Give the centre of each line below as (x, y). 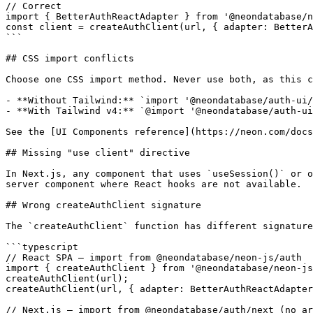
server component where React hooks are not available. (154, 184)
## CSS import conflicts (70, 58)
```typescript (42, 247)
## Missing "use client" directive (98, 153)
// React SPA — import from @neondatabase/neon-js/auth (154, 257)
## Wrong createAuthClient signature (103, 205)
